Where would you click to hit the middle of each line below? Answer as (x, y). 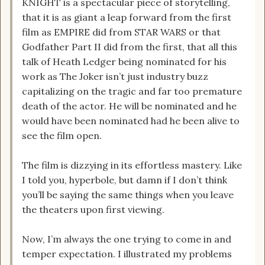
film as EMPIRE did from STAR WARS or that (121, 32)
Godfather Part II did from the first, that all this (130, 47)
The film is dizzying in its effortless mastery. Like (132, 165)
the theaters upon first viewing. (93, 210)
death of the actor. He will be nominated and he (129, 106)
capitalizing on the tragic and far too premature (132, 91)
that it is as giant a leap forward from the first (127, 17)
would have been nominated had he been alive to (131, 121)
